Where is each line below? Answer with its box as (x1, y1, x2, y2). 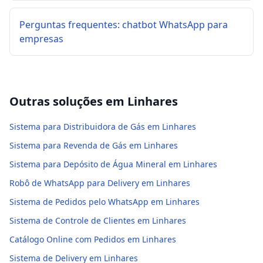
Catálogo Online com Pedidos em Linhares (9, 234, 176, 245)
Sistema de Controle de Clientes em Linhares (9, 215, 186, 226)
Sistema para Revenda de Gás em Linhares (9, 140, 178, 151)
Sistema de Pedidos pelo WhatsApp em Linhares (9, 196, 200, 207)
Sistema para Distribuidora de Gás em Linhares (9, 121, 196, 132)
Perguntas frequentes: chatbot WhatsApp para (19, 18, 228, 31)
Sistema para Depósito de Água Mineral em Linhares (9, 159, 217, 170)
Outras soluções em (9, 93, 127, 109)
